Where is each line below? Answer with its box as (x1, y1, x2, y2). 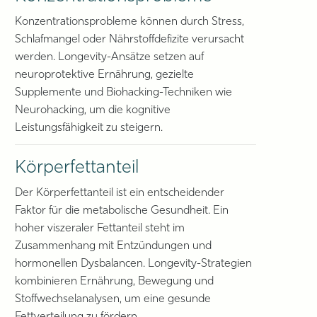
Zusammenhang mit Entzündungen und (15, 241, 212, 252)
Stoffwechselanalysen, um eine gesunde (15, 294, 212, 305)
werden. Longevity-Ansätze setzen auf (15, 52, 204, 63)
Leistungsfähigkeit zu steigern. (15, 122, 163, 134)
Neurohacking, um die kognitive (15, 105, 171, 116)
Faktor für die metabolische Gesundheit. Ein (15, 205, 229, 217)
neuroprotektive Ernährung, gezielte (15, 69, 195, 81)
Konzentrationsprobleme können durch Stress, (15, 16, 245, 28)
